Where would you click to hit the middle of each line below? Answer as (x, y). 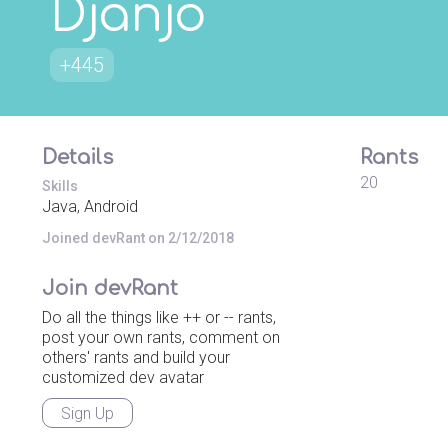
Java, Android (90, 206)
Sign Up (87, 413)
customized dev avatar (123, 377)
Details (77, 157)
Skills (60, 186)
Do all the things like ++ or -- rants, (159, 317)
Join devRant (110, 288)
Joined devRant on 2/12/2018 (138, 238)
